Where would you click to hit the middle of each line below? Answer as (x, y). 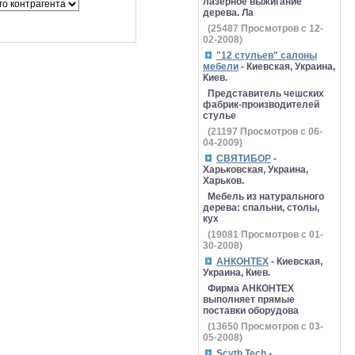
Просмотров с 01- (281, 235)
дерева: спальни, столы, (261, 208)
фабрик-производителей (261, 105)
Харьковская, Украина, (256, 170)
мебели (221, 67)
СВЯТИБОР (244, 158)
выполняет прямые (249, 300)
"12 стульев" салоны (267, 55)
